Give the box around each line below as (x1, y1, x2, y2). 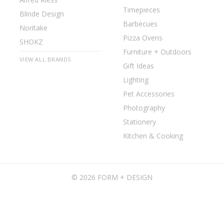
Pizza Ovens (122, 33, 162, 42)
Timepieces (122, 5, 160, 14)
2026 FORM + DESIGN (79, 172, 152, 182)
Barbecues (122, 19, 157, 28)
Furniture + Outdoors (122, 47, 191, 56)
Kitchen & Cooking (122, 131, 183, 140)
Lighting (122, 75, 148, 84)
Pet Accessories (122, 89, 174, 98)
